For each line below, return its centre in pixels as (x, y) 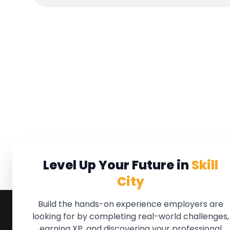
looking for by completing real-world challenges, (130, 216)
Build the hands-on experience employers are (130, 204)
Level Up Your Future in (117, 165)
